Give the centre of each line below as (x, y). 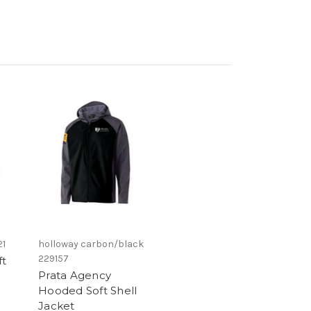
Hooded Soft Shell (88, 291)
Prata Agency (75, 276)
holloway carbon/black (91, 244)
